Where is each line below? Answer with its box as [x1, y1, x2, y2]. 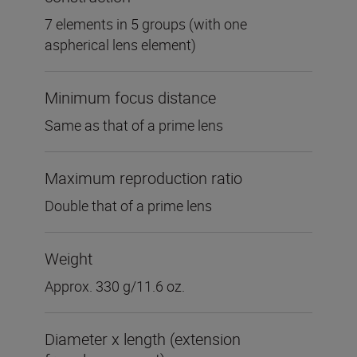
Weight [45, 248, 92, 269]
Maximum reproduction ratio [45, 167, 242, 189]
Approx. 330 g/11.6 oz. [45, 277, 185, 296]
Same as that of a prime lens [45, 116, 223, 135]
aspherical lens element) [45, 35, 196, 54]
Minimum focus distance [45, 87, 216, 108]
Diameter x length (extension [45, 328, 241, 350]
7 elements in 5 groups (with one [45, 14, 247, 33]
